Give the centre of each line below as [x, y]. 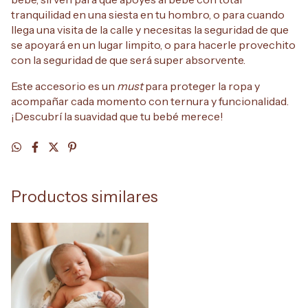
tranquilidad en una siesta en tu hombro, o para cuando [148, 15]
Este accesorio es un [64, 86]
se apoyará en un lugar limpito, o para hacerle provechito [153, 45]
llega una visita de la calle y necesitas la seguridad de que [150, 30]
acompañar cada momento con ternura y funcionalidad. [150, 101]
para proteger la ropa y [201, 86]
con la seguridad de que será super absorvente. [128, 60]
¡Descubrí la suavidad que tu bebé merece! [117, 117]
